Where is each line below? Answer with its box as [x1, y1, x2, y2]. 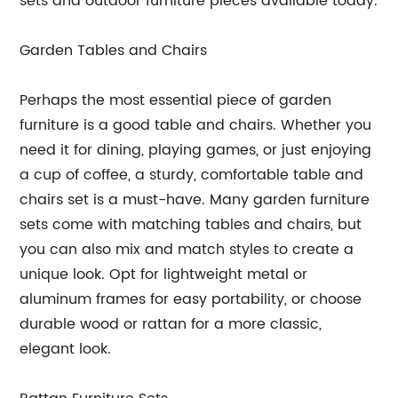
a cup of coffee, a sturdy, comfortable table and [20, 163, 364, 187]
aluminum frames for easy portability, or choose [20, 287, 362, 311]
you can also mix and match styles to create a [20, 237, 354, 261]
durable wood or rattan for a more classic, [20, 312, 322, 336]
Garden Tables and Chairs [20, 38, 208, 62]
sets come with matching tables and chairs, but [20, 212, 362, 236]
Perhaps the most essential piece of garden [20, 88, 332, 112]
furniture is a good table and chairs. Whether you [20, 113, 372, 137]
